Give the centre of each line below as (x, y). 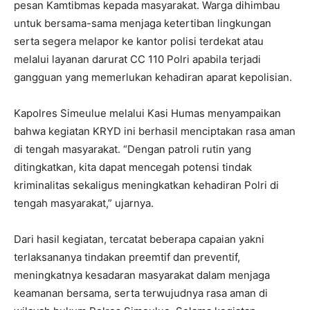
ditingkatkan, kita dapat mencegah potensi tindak (133, 167)
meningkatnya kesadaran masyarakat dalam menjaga (142, 275)
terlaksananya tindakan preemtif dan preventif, (127, 257)
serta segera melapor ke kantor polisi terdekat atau (139, 41)
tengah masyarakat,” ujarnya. (84, 203)
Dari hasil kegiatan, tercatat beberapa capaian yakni (139, 239)
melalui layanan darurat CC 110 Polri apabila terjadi (137, 59)
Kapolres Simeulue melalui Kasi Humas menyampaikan (147, 113)
